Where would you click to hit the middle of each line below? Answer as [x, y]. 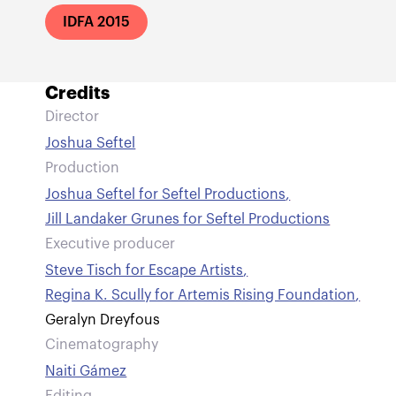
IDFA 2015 [97, 22]
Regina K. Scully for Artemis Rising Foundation [201, 295]
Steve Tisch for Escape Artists [145, 270]
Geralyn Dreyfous [103, 320]
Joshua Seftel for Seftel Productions [166, 194]
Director [72, 117]
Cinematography [102, 345]
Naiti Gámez [86, 371]
